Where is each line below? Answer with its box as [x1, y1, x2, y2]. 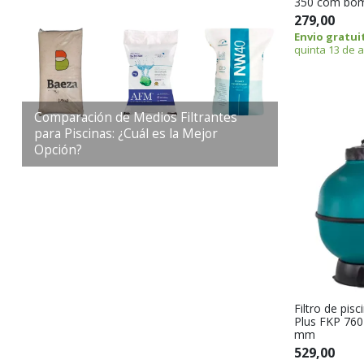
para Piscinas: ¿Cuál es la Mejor [34, 125, 218, 143]
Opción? [34, 141, 82, 159]
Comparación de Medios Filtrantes [34, 109, 237, 127]
